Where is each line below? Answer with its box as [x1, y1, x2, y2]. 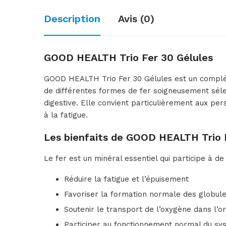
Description [44, 13, 100, 25]
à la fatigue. [44, 110, 88, 120]
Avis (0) [118, 13, 154, 25]
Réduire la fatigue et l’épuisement [64, 175, 189, 184]
